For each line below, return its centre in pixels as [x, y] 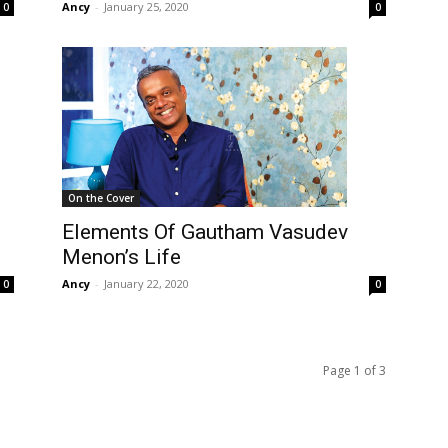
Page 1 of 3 [354, 371]
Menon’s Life [121, 257]
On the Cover [101, 198]
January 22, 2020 [146, 284]
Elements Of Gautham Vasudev [205, 232]
